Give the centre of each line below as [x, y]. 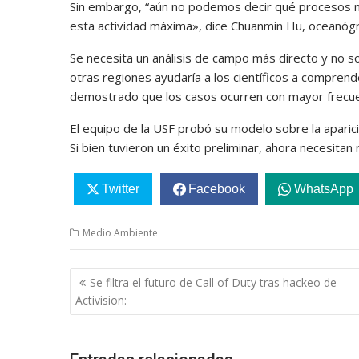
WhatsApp [323, 189]
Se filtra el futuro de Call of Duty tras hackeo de [213, 282]
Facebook [216, 189]
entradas [107, 319]
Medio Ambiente [120, 233]
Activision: [101, 300]
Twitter [120, 189]
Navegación [120, 278]
